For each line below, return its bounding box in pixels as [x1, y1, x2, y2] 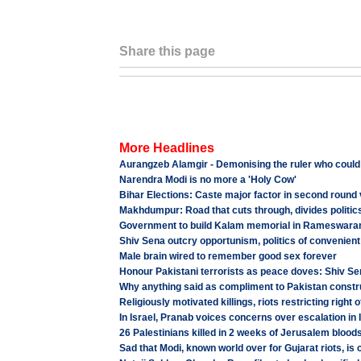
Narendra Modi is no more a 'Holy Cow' [118, 174, 297, 185]
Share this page [118, 44, 215, 58]
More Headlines [118, 141, 214, 155]
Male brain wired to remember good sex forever [118, 251, 337, 262]
